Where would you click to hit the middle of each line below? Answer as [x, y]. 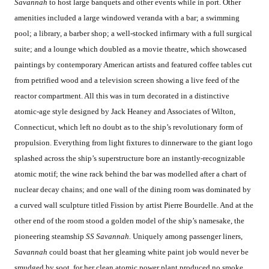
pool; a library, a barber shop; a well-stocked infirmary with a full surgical [133, 34]
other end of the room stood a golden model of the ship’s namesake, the [129, 221]
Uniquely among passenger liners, [188, 237]
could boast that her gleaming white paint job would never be [149, 252]
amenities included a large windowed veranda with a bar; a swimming [127, 18]
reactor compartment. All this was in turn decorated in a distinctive [122, 96]
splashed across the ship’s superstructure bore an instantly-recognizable [130, 159]
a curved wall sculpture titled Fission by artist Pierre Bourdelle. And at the [134, 205]
